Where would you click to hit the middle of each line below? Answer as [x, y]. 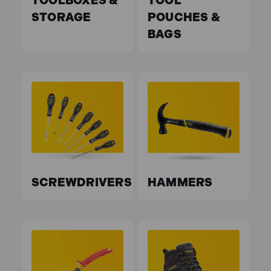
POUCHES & [184, 18]
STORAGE [61, 18]
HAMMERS [180, 183]
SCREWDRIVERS [81, 183]
